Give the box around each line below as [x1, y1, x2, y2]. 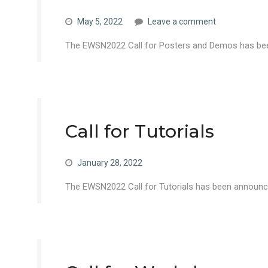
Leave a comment [148, 17, 216, 26]
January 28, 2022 [77, 158, 142, 167]
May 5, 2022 [77, 17, 123, 26]
